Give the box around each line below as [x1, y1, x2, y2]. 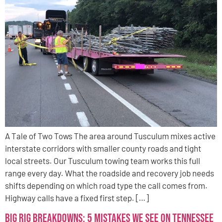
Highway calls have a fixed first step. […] [5, 193, 149, 203]
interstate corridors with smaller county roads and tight [5, 143, 201, 154]
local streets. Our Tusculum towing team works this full [5, 156, 200, 166]
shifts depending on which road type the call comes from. [5, 180, 208, 191]
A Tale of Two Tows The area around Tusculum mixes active [5, 131, 216, 141]
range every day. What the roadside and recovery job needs [5, 168, 214, 178]
